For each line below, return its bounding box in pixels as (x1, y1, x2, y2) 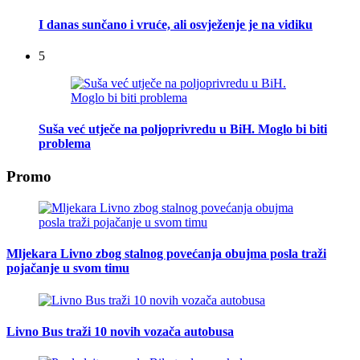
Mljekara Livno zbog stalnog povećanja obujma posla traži (6, 247, 326, 261)
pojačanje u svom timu (6, 261, 129, 276)
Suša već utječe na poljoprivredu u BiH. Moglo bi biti (39, 122, 327, 137)
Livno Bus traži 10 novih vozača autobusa (6, 324, 234, 338)
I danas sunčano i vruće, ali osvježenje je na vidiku (39, 17, 313, 31)
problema (39, 137, 91, 151)
